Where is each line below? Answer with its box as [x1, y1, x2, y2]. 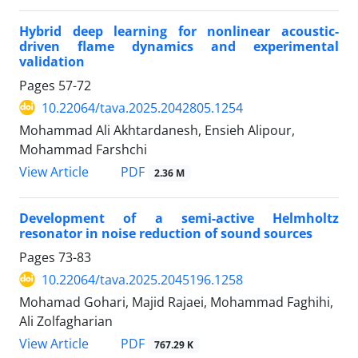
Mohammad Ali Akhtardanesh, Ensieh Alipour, [19, 121, 295, 139]
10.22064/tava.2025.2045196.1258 [42, 270, 243, 288]
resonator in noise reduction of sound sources [19, 224, 312, 242]
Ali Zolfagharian [19, 312, 113, 330]
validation [19, 52, 85, 70]
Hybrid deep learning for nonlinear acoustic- [19, 22, 339, 40]
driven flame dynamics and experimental [19, 37, 339, 55]
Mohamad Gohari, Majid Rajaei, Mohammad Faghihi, [19, 292, 333, 311]
